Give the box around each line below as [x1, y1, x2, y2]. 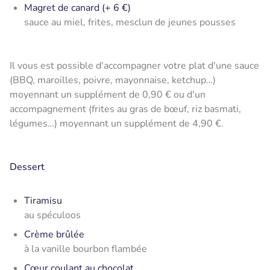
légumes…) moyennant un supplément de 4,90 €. [10, 116, 224, 130]
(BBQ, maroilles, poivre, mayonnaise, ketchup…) [10, 73, 216, 87]
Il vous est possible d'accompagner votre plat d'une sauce [10, 58, 259, 72]
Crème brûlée [24, 227, 84, 241]
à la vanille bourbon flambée [24, 242, 147, 256]
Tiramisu [24, 193, 62, 207]
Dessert [10, 160, 45, 174]
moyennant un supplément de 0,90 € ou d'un [10, 87, 206, 101]
